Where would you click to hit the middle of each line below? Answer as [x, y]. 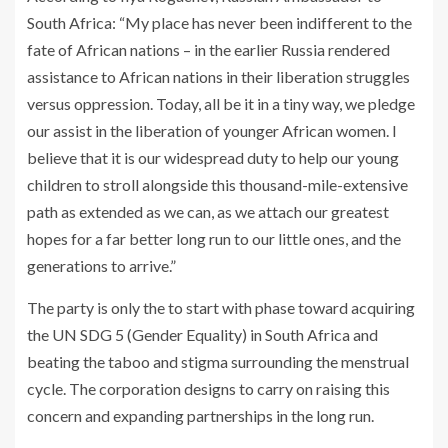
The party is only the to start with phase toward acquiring [221, 307]
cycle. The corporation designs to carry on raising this [208, 388]
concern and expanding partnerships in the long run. [200, 415]
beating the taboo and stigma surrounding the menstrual [218, 361]
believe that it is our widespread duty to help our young [213, 157]
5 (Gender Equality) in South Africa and [245, 334]
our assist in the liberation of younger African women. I [212, 130]
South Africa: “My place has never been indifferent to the [219, 22]
